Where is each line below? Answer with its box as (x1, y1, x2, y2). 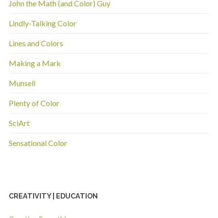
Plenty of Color (8, 98, 59, 108)
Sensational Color (8, 138, 67, 147)
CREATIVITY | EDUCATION (8, 191, 98, 200)
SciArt (8, 118, 30, 127)
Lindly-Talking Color (8, 18, 76, 28)
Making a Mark (8, 58, 61, 68)
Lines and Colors (8, 38, 63, 48)
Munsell (8, 78, 36, 88)
